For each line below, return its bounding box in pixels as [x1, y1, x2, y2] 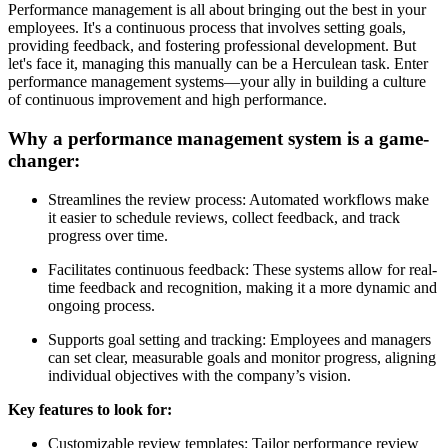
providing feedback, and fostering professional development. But [8, 37, 416, 55]
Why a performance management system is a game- [8, 128, 429, 149]
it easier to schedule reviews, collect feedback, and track [48, 208, 400, 226]
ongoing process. [48, 296, 155, 314]
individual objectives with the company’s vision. [48, 366, 351, 384]
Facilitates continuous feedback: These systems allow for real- [48, 260, 437, 278]
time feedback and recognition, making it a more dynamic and [48, 278, 437, 296]
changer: [8, 150, 80, 171]
